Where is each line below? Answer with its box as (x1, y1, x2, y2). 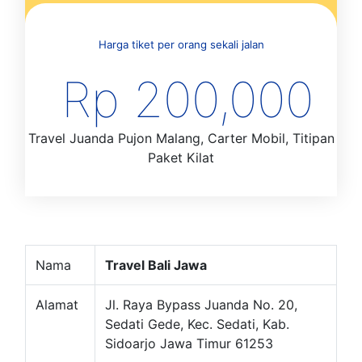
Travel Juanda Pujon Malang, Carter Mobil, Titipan (27, 130, 335, 147)
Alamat (36, 297, 78, 314)
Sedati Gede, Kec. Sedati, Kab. (105, 316, 289, 333)
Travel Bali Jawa (105, 257, 207, 274)
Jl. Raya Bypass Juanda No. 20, (105, 297, 297, 314)
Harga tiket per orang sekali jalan (98, 38, 264, 52)
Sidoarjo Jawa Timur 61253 (105, 335, 273, 352)
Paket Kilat (148, 149, 214, 166)
